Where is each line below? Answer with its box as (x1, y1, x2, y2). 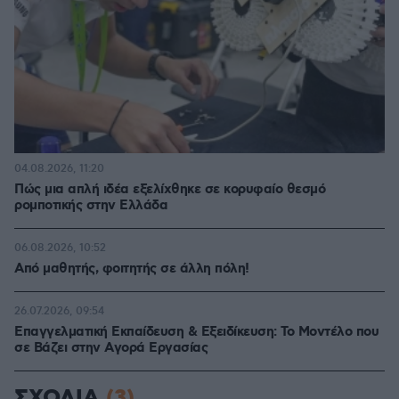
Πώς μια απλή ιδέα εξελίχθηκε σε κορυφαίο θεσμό (14, 181, 325, 199)
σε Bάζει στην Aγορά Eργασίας (14, 339, 208, 357)
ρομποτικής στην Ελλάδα (14, 197, 167, 215)
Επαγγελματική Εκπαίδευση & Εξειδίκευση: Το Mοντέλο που (14, 323, 379, 341)
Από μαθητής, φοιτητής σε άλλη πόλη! (14, 260, 249, 278)
